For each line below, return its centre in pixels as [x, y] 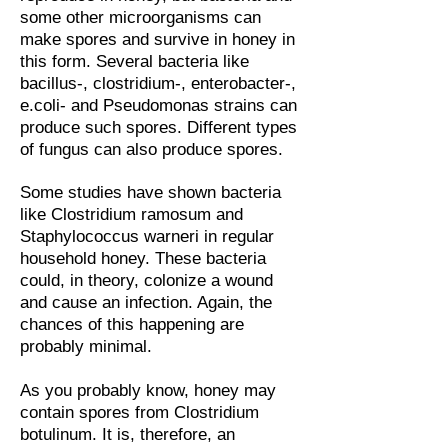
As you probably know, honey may [148, 390]
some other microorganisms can [140, 17]
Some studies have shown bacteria [150, 192]
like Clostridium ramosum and [131, 214]
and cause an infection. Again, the [146, 302]
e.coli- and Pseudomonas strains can [158, 105]
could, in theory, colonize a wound [146, 280]
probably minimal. [88, 346]
